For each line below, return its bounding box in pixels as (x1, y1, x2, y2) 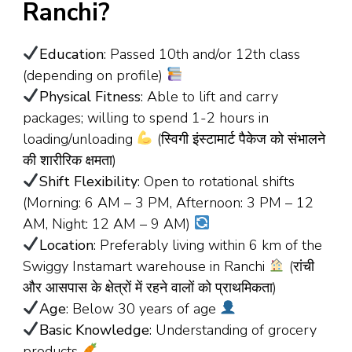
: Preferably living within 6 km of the (93, 235, 322, 255)
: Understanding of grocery (148, 320, 317, 339)
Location (38, 235, 93, 255)
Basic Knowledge (38, 320, 149, 339)
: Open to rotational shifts (137, 171, 295, 191)
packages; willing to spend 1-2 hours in (23, 108, 269, 127)
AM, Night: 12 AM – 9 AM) (23, 214, 194, 233)
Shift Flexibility (38, 171, 137, 191)
